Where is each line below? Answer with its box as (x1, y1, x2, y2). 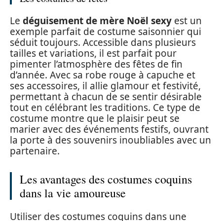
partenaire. (10, 145, 60, 157)
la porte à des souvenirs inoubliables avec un (10, 134, 211, 147)
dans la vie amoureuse (20, 185, 126, 201)
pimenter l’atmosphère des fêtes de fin (10, 58, 183, 71)
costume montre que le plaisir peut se (10, 112, 180, 125)
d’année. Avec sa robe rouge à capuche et (10, 69, 195, 81)
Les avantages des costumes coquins (20, 171, 192, 187)
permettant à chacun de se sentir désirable (10, 90, 202, 103)
